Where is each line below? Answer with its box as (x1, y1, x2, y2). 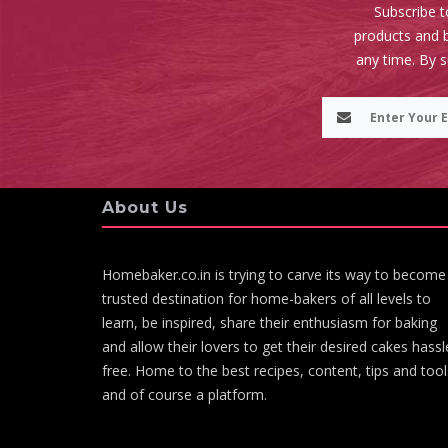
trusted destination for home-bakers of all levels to (102, 289, 431, 308)
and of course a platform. (102, 385, 267, 404)
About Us (102, 198, 188, 217)
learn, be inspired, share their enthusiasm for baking (102, 313, 437, 332)
